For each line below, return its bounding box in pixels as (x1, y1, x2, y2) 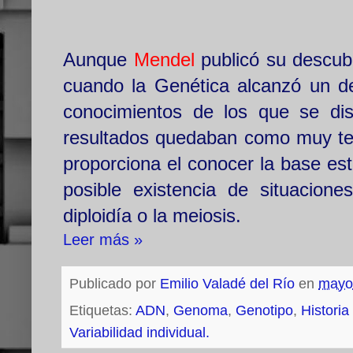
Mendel (133, 49, 195, 71)
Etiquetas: (69, 303, 136, 319)
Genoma (173, 303, 228, 319)
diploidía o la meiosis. (63, 205, 241, 227)
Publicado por (69, 276, 160, 292)
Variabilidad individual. (69, 325, 210, 341)
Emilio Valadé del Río (160, 276, 295, 292)
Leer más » (63, 231, 143, 249)
